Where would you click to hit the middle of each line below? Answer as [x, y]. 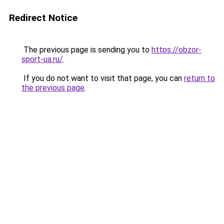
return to [199, 78]
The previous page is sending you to [86, 50]
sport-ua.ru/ [42, 59]
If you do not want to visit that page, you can [103, 78]
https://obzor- [176, 50]
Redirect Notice [43, 18]
